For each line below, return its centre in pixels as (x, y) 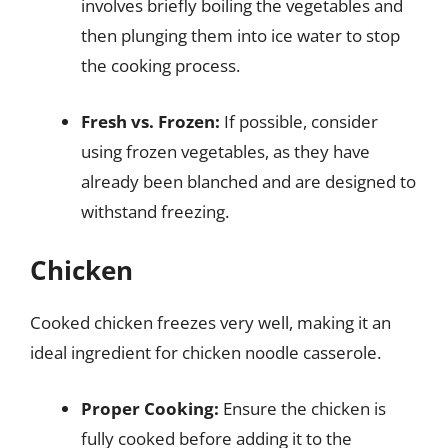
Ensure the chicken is (302, 408)
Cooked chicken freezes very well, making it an (210, 322)
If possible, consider (299, 121)
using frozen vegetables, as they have (225, 151)
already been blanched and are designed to (248, 181)
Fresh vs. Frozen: (150, 121)
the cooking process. (160, 65)
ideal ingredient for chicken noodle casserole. (205, 352)
